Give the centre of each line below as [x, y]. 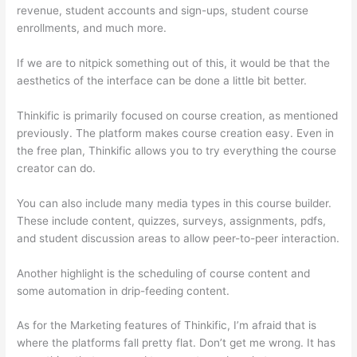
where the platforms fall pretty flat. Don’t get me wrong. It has [177, 343]
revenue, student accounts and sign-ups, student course [163, 11]
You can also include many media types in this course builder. [175, 203]
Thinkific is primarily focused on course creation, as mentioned [178, 115]
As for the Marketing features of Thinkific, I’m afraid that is [167, 326]
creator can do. [57, 168]
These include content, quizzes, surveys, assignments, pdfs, [172, 220]
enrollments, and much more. [92, 28]
